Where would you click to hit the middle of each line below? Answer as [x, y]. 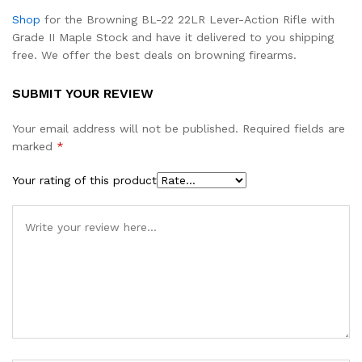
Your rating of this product [84, 181]
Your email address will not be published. [125, 129]
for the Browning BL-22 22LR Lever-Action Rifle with [187, 20]
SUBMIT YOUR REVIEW [83, 94]
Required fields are [294, 129]
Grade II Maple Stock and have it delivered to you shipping [173, 38]
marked [34, 147]
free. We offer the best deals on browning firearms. [154, 55]
